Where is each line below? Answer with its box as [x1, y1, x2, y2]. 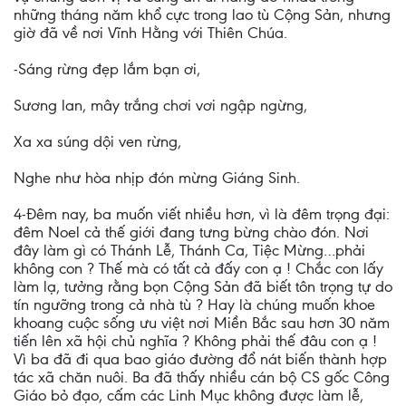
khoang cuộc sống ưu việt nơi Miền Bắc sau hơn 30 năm [14, 314, 390, 332]
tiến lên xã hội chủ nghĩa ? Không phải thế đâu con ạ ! [14, 332, 377, 350]
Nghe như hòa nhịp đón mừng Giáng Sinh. [14, 169, 300, 187]
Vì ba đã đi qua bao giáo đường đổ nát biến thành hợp [14, 350, 387, 368]
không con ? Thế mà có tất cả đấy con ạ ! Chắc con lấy [14, 259, 383, 277]
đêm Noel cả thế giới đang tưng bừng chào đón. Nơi [14, 223, 369, 241]
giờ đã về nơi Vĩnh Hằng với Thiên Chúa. [14, 24, 287, 42]
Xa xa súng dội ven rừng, [14, 132, 181, 150]
